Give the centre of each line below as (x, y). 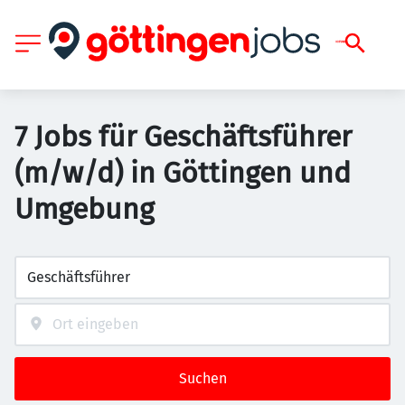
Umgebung (85, 209)
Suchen (202, 378)
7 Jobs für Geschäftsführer (183, 137)
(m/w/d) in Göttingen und (183, 173)
